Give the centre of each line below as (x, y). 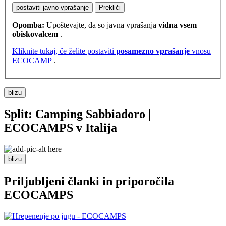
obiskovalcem (35, 34)
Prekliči (110, 7)
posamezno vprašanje (153, 51)
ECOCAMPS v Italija (61, 128)
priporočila (145, 181)
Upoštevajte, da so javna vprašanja (101, 25)
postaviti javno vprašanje (52, 7)
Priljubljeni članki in (60, 181)
